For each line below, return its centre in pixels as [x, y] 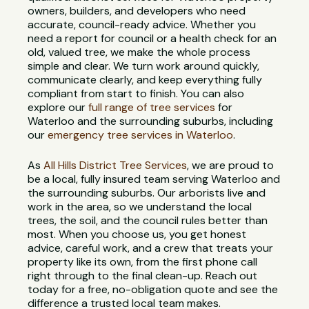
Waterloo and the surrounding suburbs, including [151, 121]
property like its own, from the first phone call [143, 262]
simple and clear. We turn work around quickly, [144, 66]
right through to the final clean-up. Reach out [143, 276]
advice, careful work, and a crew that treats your [151, 248]
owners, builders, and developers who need [137, 11]
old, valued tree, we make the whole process [139, 52]
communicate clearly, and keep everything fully [145, 80]
